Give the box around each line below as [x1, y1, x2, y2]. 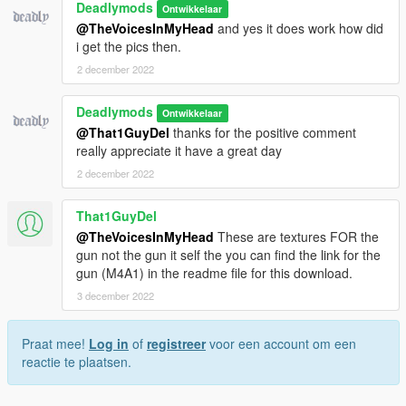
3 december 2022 [77, 287, 154, 303]
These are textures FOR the [214, 227, 379, 246]
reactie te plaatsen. [22, 352, 131, 371]
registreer [147, 333, 206, 353]
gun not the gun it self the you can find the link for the [76, 245, 381, 264]
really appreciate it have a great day [76, 140, 282, 159]
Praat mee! [22, 333, 89, 353]
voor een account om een [206, 333, 356, 353]
